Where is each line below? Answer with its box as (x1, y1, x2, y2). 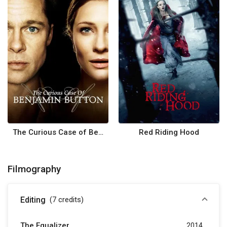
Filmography (8, 163, 61, 175)
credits (58, 195, 81, 205)
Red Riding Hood (139, 128, 199, 137)
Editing (20, 195, 46, 205)
